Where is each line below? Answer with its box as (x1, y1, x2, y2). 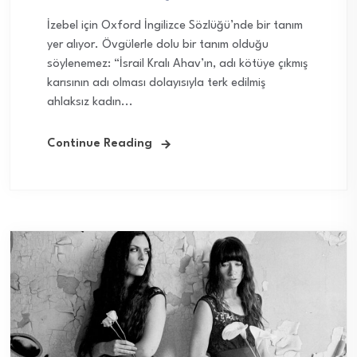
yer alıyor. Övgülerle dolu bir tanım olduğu (47, 39, 269, 52)
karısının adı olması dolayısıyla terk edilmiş (47, 77, 265, 90)
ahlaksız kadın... (47, 96, 133, 109)
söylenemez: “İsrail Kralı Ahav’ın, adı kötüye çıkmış (47, 58, 308, 71)
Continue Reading (47, 138, 152, 151)
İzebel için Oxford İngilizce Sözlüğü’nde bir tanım (47, 20, 303, 33)
